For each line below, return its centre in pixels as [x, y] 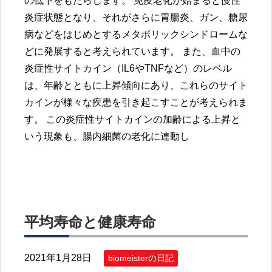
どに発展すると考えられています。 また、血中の [132, 52]
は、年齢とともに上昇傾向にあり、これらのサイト [136, 86]
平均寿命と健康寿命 [90, 222]
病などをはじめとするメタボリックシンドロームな [136, 35]
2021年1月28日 [58, 257]
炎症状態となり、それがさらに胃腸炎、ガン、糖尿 [136, 18]
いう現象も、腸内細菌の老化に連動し [107, 137]
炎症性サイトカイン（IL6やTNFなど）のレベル [128, 69]
